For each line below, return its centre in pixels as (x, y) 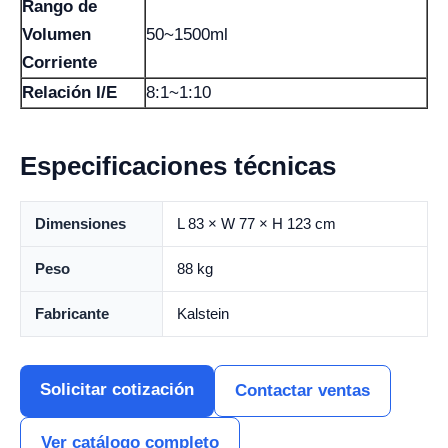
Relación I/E (69, 92)
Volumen (56, 34)
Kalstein (203, 313)
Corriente (59, 62)
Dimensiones (80, 223)
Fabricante (72, 313)
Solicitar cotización (117, 389)
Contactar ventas (302, 390)
